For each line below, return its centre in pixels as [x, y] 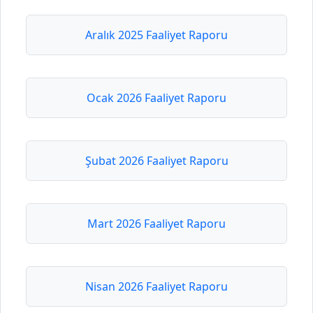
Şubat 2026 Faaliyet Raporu [156, 161]
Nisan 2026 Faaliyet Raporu [156, 287]
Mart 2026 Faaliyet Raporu [156, 224]
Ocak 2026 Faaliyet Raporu [156, 98]
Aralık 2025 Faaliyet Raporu [156, 35]
